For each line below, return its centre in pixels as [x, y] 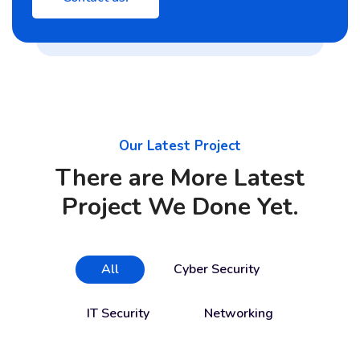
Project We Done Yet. [180, 207]
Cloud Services [90, 335]
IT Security [118, 313]
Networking [239, 313]
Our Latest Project [180, 146]
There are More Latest [180, 178]
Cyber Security [216, 269]
